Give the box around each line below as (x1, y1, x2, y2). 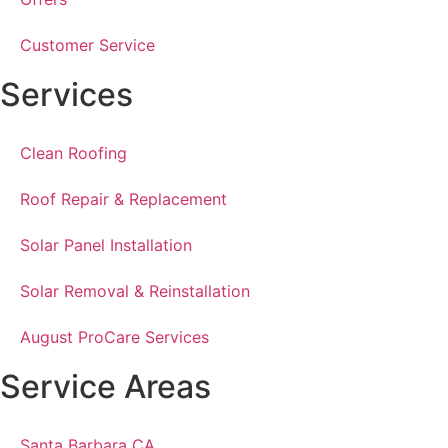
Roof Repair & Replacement (20, 189, 227, 210)
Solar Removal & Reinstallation (20, 281, 250, 302)
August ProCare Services (20, 327, 209, 348)
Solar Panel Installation (20, 235, 192, 256)
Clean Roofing (20, 143, 127, 164)
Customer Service (20, 35, 155, 56)
